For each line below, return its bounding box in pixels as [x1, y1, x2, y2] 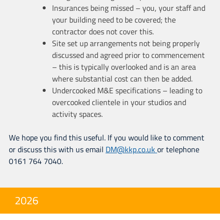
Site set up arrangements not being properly [52, 37, 200, 49]
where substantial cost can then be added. [52, 72, 192, 84]
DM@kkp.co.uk [105, 143, 157, 155]
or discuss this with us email [8, 143, 106, 155]
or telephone [157, 143, 199, 155]
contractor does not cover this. [52, 25, 154, 37]
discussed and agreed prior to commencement [52, 49, 205, 61]
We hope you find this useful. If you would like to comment [8, 131, 204, 143]
